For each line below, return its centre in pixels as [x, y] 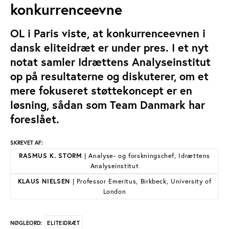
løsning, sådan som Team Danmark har [108, 105]
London [114, 191]
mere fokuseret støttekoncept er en [101, 90]
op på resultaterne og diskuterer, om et [109, 76]
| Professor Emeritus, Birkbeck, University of [141, 181]
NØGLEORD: [26, 223]
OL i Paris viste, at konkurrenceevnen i [108, 33]
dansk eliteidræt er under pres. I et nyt [109, 48]
